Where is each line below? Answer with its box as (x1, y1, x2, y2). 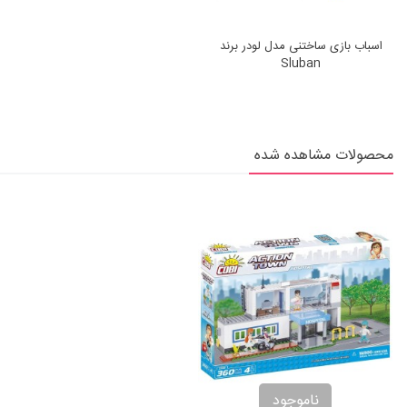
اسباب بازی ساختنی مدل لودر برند (219, 36, 382, 57)
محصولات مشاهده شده (254, 144, 393, 169)
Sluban (281, 54, 321, 74)
